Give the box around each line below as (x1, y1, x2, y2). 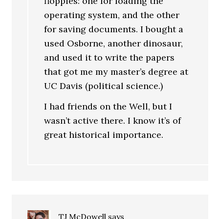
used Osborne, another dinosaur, (44, 37, 183, 49)
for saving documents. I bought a (44, 23, 184, 35)
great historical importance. (44, 129, 164, 140)
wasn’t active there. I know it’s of (44, 115, 181, 126)
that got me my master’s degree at (44, 66, 189, 77)
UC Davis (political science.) (44, 80, 163, 91)
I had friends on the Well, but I (44, 101, 173, 112)
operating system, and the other (44, 9, 180, 21)
